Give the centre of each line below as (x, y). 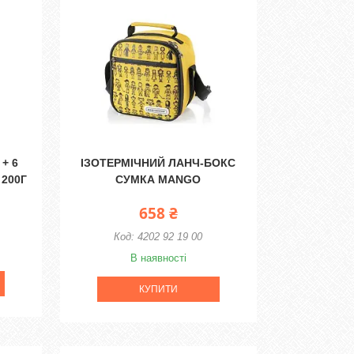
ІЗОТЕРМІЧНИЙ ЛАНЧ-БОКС (158, 163)
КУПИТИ (158, 289)
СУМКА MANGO (158, 179)
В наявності (158, 258)
